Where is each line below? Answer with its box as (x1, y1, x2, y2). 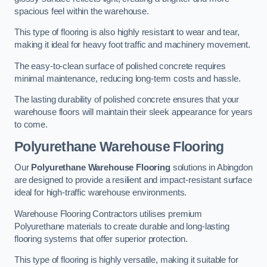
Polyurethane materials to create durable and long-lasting (14, 221, 229, 231)
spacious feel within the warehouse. (14, 6, 149, 16)
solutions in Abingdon (170, 163, 253, 173)
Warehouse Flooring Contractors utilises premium (14, 209, 203, 219)
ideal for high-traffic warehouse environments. (14, 188, 187, 198)
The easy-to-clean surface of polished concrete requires (14, 61, 226, 71)
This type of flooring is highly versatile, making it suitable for (14, 255, 238, 265)
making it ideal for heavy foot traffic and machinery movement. (14, 40, 250, 50)
